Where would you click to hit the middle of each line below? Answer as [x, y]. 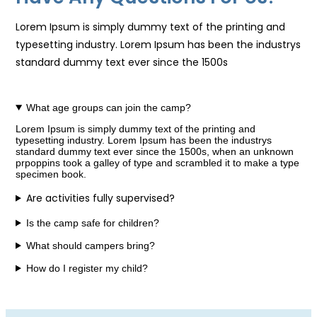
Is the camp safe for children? [92, 223]
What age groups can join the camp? [108, 107]
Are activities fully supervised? [100, 198]
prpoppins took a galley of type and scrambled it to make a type [157, 162]
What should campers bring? [90, 245]
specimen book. [51, 174]
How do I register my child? [87, 268]
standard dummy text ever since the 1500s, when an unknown [155, 151]
